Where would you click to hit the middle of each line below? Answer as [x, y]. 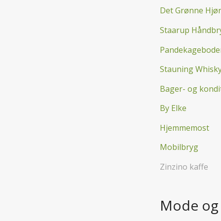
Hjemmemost [184, 128]
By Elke [173, 108]
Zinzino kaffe [184, 167]
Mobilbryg [179, 147]
